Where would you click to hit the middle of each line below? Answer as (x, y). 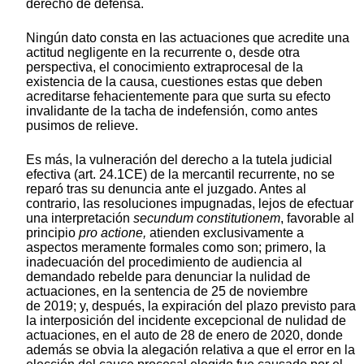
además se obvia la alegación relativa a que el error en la (191, 349)
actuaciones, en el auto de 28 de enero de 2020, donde (184, 335)
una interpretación (80, 218)
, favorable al (317, 218)
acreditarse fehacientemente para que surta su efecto (178, 96)
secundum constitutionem (207, 218)
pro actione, (113, 232)
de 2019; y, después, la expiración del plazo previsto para (191, 305)
